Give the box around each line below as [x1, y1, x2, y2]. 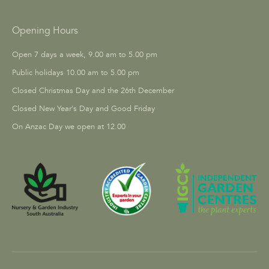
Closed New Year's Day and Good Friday [12, 104, 155, 114]
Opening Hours [12, 25, 78, 37]
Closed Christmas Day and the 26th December [12, 86, 174, 96]
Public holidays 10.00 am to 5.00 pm [12, 68, 139, 78]
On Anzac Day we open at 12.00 [12, 122, 125, 132]
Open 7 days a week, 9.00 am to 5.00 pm [12, 50, 157, 60]
